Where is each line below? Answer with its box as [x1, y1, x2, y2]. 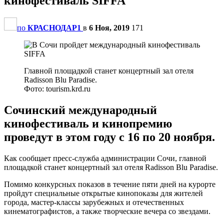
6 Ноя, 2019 [89, 23, 129, 32]
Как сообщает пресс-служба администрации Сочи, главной [4, 153, 206, 162]
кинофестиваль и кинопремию [4, 116, 172, 130]
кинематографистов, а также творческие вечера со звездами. [4, 206, 210, 215]
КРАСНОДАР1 [27, 23, 81, 32]
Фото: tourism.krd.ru [24, 84, 90, 93]
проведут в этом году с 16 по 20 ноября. [4, 130, 215, 143]
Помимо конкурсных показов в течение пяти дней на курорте [4, 179, 215, 188]
